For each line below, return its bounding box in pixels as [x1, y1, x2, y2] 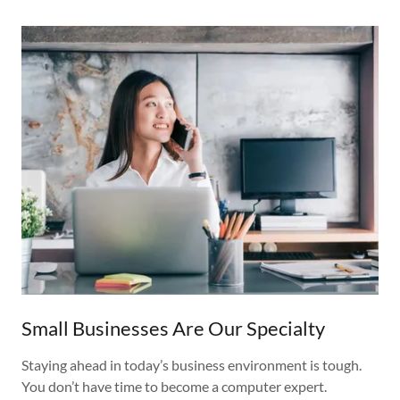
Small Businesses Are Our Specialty [21, 315, 325, 340]
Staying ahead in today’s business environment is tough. [21, 355, 362, 373]
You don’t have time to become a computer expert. [21, 377, 327, 395]
